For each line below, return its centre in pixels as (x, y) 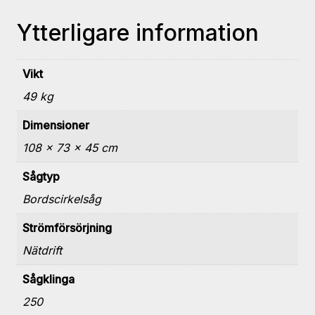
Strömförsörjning (67, 227)
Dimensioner (56, 125)
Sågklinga (49, 279)
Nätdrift (42, 250)
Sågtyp (41, 176)
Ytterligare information (138, 33)
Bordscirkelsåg (62, 199)
